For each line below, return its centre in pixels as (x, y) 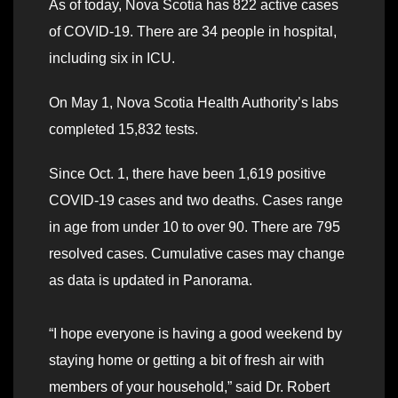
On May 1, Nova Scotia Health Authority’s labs (194, 103)
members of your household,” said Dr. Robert (189, 387)
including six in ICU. (112, 59)
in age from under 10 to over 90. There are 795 (195, 227)
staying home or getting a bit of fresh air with (187, 361)
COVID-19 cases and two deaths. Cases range (196, 201)
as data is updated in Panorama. (151, 281)
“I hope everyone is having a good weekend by (195, 334)
